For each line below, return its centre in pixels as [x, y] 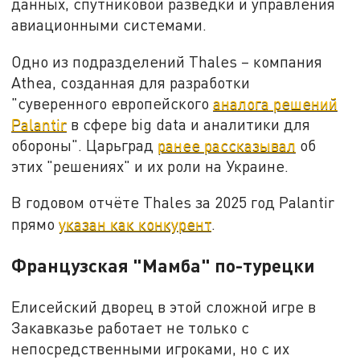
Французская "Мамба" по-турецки [164, 266]
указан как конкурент [135, 224]
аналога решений [276, 103]
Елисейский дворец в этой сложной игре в [164, 307]
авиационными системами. [109, 24]
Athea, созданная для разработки [131, 82]
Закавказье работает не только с [131, 328]
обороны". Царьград [85, 145]
